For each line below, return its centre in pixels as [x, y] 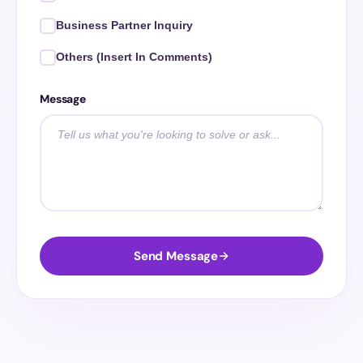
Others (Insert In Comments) [134, 57]
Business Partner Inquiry [124, 25]
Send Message [176, 256]
